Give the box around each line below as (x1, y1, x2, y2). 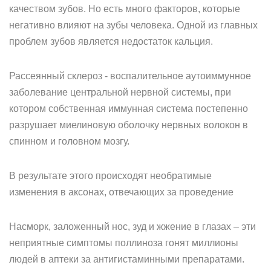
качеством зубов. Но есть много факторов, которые (9, 4, 240, 14)
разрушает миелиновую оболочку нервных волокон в (9, 120, 248, 130)
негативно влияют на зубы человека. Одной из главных (9, 20, 258, 30)
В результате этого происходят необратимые (9, 171, 212, 181)
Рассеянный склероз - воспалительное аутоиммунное (9, 71, 251, 81)
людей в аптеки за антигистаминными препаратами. (9, 254, 244, 264)
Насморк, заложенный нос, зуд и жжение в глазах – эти (9, 221, 256, 232)
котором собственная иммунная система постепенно (9, 103, 248, 114)
